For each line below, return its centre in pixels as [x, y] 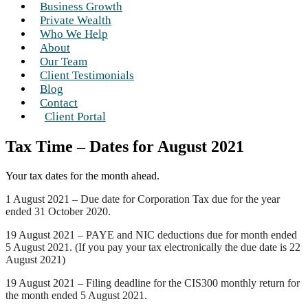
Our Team [64, 62]
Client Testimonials [87, 75]
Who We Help [74, 34]
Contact [59, 103]
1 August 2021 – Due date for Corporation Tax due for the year [143, 199]
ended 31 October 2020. [58, 211]
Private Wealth [76, 20]
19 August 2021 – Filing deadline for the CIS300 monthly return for [153, 283]
